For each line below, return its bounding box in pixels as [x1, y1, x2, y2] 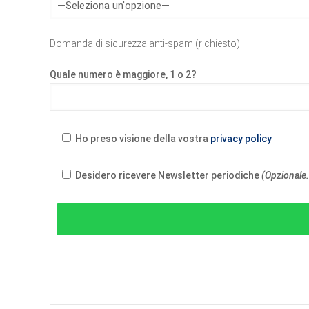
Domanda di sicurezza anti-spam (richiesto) [50, 38, 240, 49]
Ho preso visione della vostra [75, 133, 210, 144]
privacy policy [210, 133, 272, 144]
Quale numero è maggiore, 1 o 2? [50, 69, 197, 80]
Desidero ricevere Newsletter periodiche [75, 170, 261, 181]
